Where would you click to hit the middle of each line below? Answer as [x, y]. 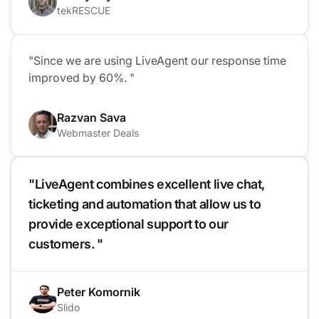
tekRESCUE [84, 11]
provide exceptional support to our [129, 224]
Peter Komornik [99, 292]
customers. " [66, 244]
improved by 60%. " [82, 78]
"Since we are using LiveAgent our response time [157, 61]
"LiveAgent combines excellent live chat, [147, 184]
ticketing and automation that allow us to [145, 204]
